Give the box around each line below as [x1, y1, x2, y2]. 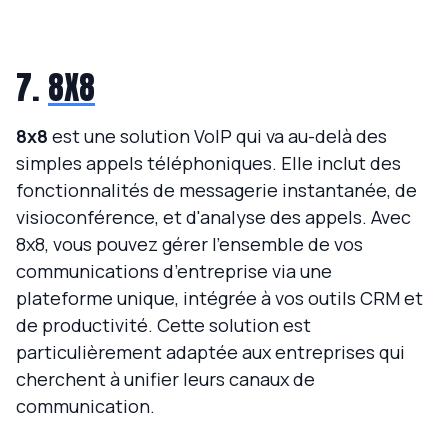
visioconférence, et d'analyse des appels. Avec [16, 205, 411, 230]
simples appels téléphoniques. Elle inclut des [16, 151, 401, 176]
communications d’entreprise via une [16, 259, 332, 284]
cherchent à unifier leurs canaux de [16, 367, 315, 392]
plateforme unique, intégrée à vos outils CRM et [16, 286, 423, 311]
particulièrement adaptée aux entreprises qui [16, 340, 405, 365]
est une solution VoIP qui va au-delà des [48, 124, 387, 149]
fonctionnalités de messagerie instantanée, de [16, 178, 417, 203]
